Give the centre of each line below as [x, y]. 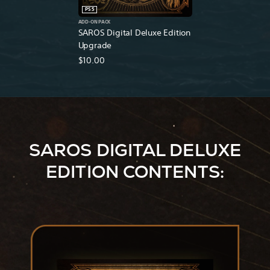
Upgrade [95, 45]
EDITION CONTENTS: [135, 171]
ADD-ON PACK [94, 22]
